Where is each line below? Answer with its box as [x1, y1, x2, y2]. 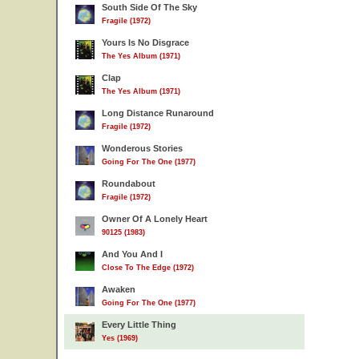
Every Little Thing [102, 320, 176, 329]
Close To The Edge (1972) [102, 264, 194, 272]
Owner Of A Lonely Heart [102, 214, 208, 224]
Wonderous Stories [102, 143, 183, 153]
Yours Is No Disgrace [102, 38, 189, 47]
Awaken [102, 284, 135, 294]
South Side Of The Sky [102, 2, 197, 12]
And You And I [102, 249, 163, 259]
